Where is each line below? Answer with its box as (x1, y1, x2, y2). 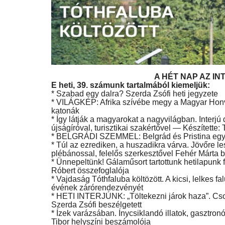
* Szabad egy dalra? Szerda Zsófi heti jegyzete (51, 89, 218, 98)
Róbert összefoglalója (51, 166, 129, 175)
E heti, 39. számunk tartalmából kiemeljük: (51, 80, 210, 89)
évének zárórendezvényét (51, 183, 143, 192)
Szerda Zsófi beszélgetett (51, 200, 142, 209)
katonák (51, 106, 79, 115)
